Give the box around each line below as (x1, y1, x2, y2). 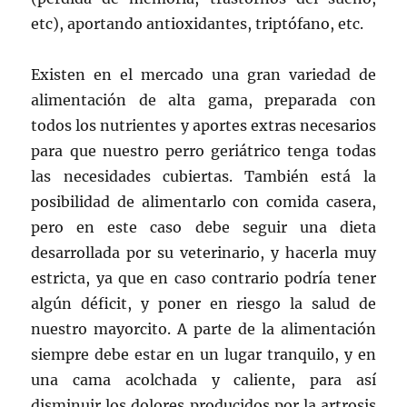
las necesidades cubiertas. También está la (31, 166, 376, 185)
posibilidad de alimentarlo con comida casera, (31, 192, 376, 211)
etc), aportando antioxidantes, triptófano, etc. (31, 14, 364, 33)
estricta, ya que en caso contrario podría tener (31, 268, 376, 287)
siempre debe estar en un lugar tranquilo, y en (31, 344, 376, 363)
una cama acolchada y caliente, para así (31, 370, 376, 389)
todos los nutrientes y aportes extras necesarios (31, 115, 376, 134)
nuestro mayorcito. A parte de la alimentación (31, 319, 376, 338)
